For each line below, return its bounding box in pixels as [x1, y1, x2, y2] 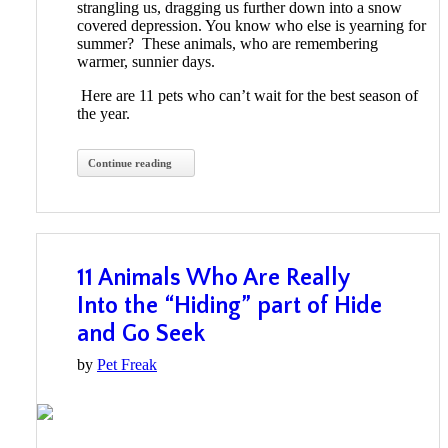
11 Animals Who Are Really [77, 265, 349, 292]
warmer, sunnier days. [77, 53, 219, 71]
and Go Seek [77, 321, 205, 348]
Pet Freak [97, 356, 157, 374]
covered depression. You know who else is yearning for [77, 17, 426, 35]
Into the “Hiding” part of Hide [77, 293, 382, 320]
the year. [77, 105, 130, 123]
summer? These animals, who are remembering [77, 35, 378, 53]
